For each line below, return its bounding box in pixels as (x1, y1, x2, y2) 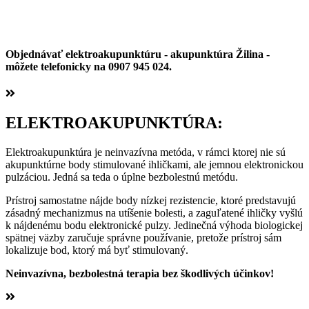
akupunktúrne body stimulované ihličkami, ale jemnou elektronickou (6, 159, 303, 171)
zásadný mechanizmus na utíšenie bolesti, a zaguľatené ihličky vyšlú (6, 207, 303, 219)
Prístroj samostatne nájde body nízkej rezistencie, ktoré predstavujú (6, 195, 296, 207)
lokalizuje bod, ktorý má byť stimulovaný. (6, 244, 188, 257)
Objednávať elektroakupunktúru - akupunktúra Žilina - (6, 48, 270, 61)
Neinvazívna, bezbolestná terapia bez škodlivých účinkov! (6, 268, 274, 280)
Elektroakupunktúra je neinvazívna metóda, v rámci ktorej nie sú (6, 146, 286, 159)
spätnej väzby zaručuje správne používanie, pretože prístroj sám (6, 232, 281, 244)
